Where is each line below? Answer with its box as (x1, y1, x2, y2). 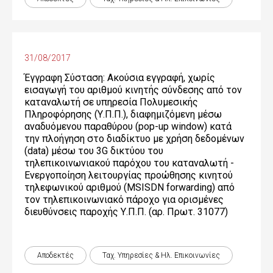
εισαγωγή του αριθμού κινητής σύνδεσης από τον (24, 84, 242, 96)
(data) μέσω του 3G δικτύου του (24, 145, 163, 157)
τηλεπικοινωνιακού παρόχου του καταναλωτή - (24, 157, 234, 169)
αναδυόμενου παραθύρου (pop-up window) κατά (24, 121, 232, 132)
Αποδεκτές (37, 251, 74, 260)
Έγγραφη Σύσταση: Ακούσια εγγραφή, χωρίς (24, 72, 215, 83)
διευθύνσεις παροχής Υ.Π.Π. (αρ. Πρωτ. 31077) (24, 206, 228, 218)
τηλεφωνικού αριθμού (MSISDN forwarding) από (24, 182, 235, 193)
